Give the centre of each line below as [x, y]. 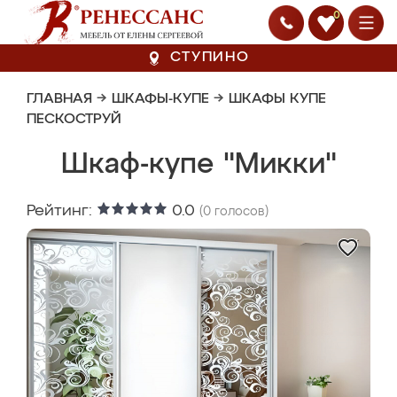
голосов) [240, 212]
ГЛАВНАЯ [59, 99]
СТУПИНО [210, 58]
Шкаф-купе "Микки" [198, 165]
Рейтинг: [62, 211]
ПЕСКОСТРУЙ [74, 120]
